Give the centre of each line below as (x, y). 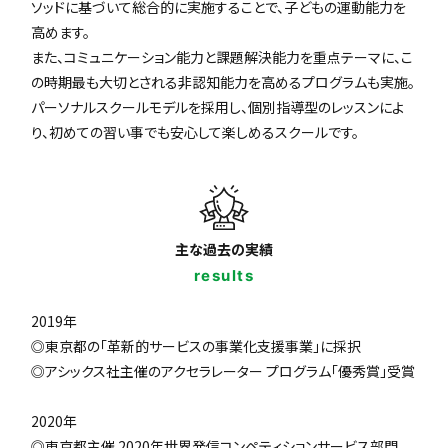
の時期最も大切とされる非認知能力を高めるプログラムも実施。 (223, 82)
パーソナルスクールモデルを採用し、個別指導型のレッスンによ (218, 107)
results (224, 276)
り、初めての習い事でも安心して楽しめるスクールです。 (195, 132)
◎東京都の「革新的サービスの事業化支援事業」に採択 (196, 346)
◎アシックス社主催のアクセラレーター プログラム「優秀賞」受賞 (223, 371)
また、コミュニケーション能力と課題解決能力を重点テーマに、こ (222, 57)
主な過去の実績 (224, 249)
